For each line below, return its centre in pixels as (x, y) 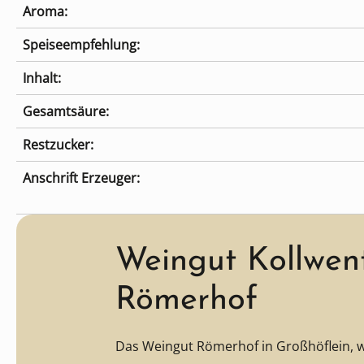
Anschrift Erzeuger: (81, 178)
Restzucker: (58, 145)
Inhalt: (42, 78)
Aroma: (45, 12)
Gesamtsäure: (66, 112)
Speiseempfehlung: (81, 45)
